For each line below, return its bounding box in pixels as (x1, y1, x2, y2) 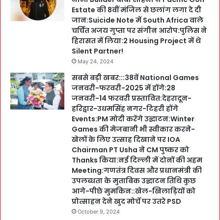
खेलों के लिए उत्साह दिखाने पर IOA (72, 135, 180, 145)
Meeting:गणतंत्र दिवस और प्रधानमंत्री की (72, 165, 202, 176)
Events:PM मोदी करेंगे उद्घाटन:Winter (72, 114, 194, 124)
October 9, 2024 (78, 208, 120, 216)
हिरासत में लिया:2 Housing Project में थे (72, 36, 201, 46)
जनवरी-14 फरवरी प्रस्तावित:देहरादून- (72, 93, 192, 104)
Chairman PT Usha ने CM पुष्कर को (72, 145, 189, 155)
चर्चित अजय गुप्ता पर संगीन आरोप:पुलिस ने (72, 26, 207, 36)
